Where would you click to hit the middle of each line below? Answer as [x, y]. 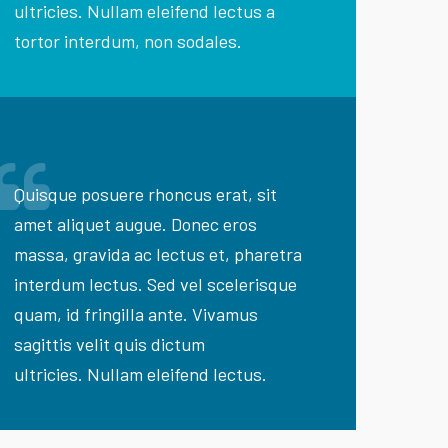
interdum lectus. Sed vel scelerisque [156, 284]
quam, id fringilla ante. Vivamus [136, 314]
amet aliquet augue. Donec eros [136, 224]
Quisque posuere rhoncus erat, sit [146, 194]
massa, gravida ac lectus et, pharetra [158, 254]
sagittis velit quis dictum [110, 344]
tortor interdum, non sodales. [128, 41]
